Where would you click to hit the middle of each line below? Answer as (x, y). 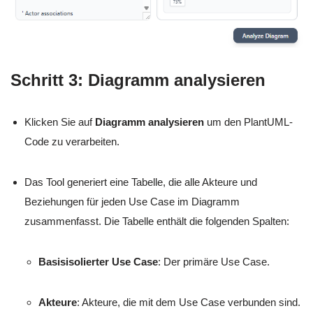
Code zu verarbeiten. (72, 142)
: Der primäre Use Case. (214, 262)
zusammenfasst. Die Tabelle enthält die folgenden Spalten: (157, 221)
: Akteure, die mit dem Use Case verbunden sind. (189, 303)
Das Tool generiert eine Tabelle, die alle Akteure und (141, 182)
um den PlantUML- (248, 122)
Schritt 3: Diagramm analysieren (138, 80)
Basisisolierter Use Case (98, 262)
